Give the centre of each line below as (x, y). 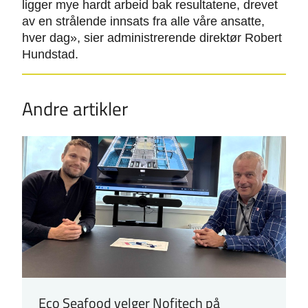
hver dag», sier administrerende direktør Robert (152, 38)
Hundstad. (50, 55)
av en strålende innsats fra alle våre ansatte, (143, 22)
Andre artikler (75, 108)
